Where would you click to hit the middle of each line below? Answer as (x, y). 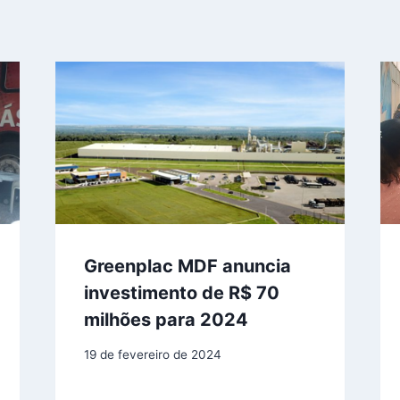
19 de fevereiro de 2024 (152, 354)
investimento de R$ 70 (181, 293)
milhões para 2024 (166, 320)
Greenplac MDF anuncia (187, 267)
